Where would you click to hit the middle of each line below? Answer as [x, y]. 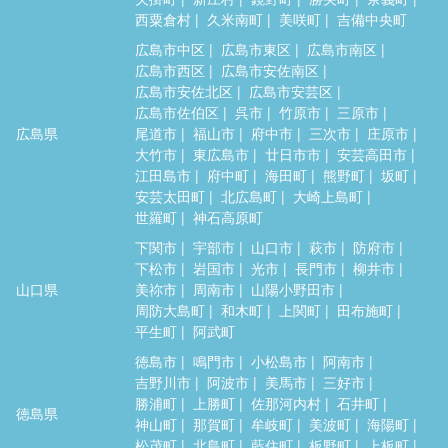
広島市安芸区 [291, 90]
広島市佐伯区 [177, 111]
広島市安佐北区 [184, 90]
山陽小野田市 [293, 288]
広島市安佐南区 [270, 69]
